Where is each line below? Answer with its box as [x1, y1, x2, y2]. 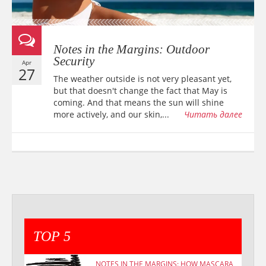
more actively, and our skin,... [53, 108, 169, 120]
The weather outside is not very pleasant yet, [53, 72, 232, 84]
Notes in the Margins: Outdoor [53, 42, 210, 56]
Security [53, 53, 94, 68]
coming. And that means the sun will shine [53, 96, 224, 108]
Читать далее [184, 108, 242, 120]
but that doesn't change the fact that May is [53, 84, 227, 96]
